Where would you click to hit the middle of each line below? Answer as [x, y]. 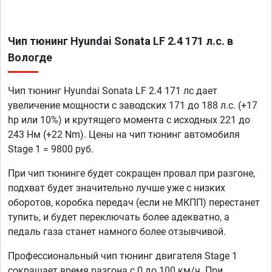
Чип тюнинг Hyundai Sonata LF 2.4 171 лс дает [113, 91]
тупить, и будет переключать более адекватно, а [119, 217]
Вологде [30, 58]
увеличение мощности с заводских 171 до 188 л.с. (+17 [133, 106]
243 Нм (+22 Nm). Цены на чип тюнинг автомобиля [124, 135]
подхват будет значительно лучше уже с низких [117, 188]
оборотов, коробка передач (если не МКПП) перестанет [134, 203]
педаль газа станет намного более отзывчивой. [117, 232]
